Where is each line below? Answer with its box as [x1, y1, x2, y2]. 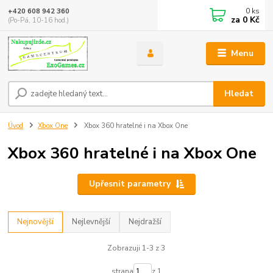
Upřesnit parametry [88, 178, 171, 190]
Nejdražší [129, 216, 162, 228]
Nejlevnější [72, 216, 111, 228]
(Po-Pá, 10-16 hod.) [8, 15, 69, 25]
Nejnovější [17, 216, 54, 228]
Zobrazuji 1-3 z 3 [107, 243, 166, 253]
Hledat [224, 88, 254, 100]
